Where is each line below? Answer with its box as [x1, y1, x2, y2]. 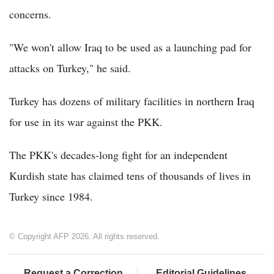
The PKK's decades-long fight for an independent [9, 147, 228, 163]
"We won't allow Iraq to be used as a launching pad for [9, 40, 251, 55]
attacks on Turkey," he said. [9, 61, 131, 76]
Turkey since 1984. [9, 189, 93, 204]
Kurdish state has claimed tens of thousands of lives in [9, 168, 251, 183]
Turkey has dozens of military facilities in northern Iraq [9, 94, 254, 109]
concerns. [9, 7, 51, 22]
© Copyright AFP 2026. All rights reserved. [9, 232, 160, 242]
